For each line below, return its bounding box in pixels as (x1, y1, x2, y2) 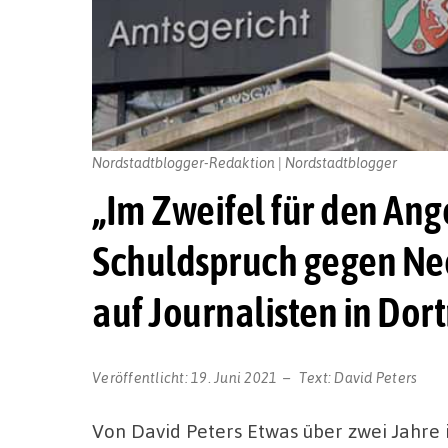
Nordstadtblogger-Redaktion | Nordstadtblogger (92, 152, 397, 171)
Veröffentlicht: (92, 367, 191, 386)
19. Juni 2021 (191, 367, 278, 386)
